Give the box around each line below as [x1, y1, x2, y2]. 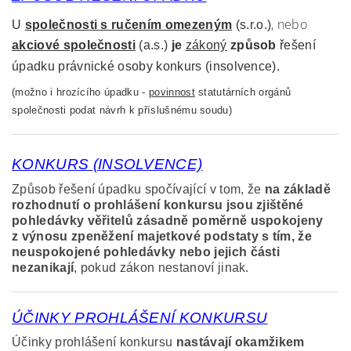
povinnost [148, 86, 195, 99]
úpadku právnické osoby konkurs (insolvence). [12, 60, 280, 74]
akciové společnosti [12, 38, 136, 52]
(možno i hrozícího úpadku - [12, 86, 149, 99]
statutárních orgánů [194, 86, 291, 99]
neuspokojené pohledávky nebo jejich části [12, 245, 280, 259]
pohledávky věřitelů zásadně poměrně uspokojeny [12, 214, 324, 228]
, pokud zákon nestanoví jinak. [74, 261, 249, 275]
